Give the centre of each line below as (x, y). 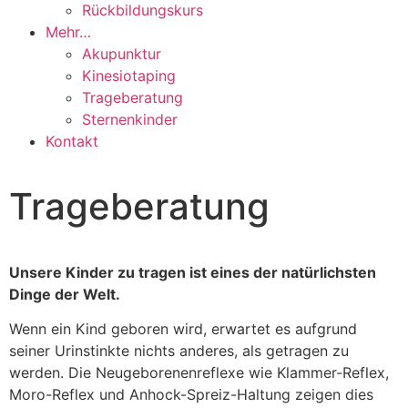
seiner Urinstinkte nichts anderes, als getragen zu (179, 351)
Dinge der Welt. (65, 294)
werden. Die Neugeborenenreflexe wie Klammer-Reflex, (199, 373)
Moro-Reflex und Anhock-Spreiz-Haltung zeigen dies (191, 395)
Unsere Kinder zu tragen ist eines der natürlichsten (193, 272)
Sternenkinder (130, 119)
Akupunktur (122, 54)
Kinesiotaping (129, 76)
